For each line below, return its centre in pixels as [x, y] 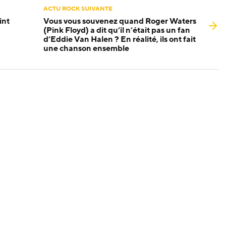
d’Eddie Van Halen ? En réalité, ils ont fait [120, 39]
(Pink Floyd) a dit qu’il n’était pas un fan [117, 30]
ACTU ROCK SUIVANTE [78, 8]
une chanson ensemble [86, 48]
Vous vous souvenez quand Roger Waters [120, 21]
